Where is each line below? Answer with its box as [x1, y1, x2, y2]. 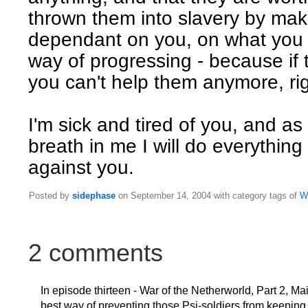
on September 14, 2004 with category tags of [115, 190, 300, 201]
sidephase [72, 190, 115, 201]
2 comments [28, 239, 163, 267]
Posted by [29, 190, 72, 201]
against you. [28, 157, 134, 179]
